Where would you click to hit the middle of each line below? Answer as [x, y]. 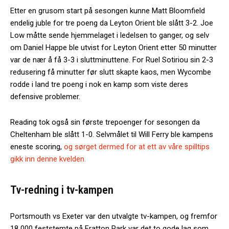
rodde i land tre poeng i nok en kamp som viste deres [99, 84]
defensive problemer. [45, 96]
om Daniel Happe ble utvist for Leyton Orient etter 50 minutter [113, 47]
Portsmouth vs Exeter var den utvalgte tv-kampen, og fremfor [114, 216]
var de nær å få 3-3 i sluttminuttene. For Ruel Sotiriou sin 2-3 [112, 60]
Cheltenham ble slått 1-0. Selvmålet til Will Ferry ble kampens [112, 134]
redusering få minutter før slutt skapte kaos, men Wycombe [111, 72]
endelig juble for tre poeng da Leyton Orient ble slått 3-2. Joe [112, 23]
